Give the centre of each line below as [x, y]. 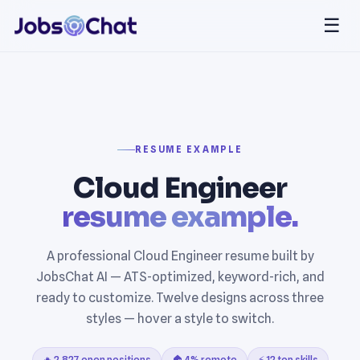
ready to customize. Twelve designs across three [180, 297]
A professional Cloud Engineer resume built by [180, 256]
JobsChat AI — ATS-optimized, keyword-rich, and [180, 276]
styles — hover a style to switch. [180, 318]
